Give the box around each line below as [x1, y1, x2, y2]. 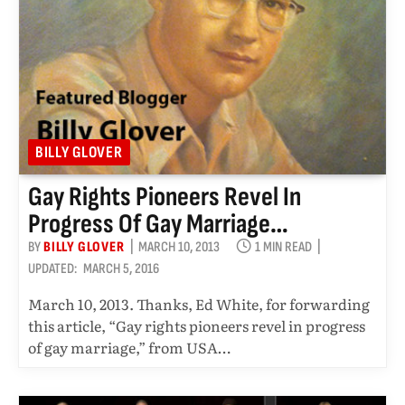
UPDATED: [28, 260, 77, 278]
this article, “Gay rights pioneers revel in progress [28, 315, 365, 337]
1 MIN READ [254, 239, 312, 257]
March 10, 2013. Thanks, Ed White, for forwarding [28, 293, 370, 316]
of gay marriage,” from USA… [28, 336, 231, 359]
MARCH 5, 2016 [83, 260, 159, 278]
